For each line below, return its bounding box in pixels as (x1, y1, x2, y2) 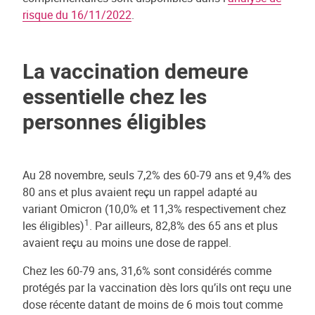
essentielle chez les (22, 82, 207, 110)
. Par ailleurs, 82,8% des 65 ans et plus (89, 218, 278, 233)
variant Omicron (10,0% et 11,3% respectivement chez (22, 201, 286, 217)
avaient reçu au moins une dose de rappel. (22, 235, 231, 250)
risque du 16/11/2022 (22, 7, 131, 22)
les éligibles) (22, 218, 84, 233)
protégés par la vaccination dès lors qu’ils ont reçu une (22, 280, 291, 295)
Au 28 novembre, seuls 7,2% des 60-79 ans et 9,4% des (22, 167, 291, 183)
